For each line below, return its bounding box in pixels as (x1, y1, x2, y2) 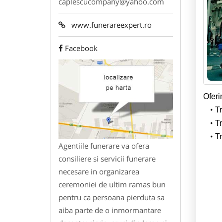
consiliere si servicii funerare (58, 153, 156, 164)
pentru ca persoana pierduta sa (58, 192, 165, 202)
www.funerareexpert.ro (65, 20, 152, 30)
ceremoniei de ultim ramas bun (58, 179, 166, 189)
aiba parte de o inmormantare (58, 205, 161, 215)
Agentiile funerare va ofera (58, 140, 149, 151)
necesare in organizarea (58, 166, 139, 176)
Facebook (65, 43, 98, 54)
